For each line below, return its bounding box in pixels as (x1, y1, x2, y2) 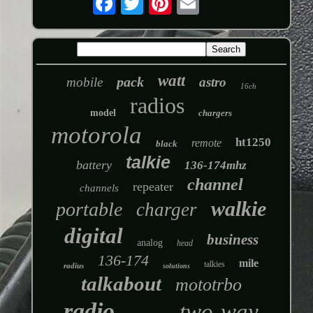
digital (64, 223, 123, 248)
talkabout (80, 272, 161, 295)
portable (56, 198, 123, 220)
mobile (66, 74, 103, 89)
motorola (51, 121, 143, 149)
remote (191, 136, 222, 149)
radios (130, 92, 185, 118)
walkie (211, 196, 267, 220)
